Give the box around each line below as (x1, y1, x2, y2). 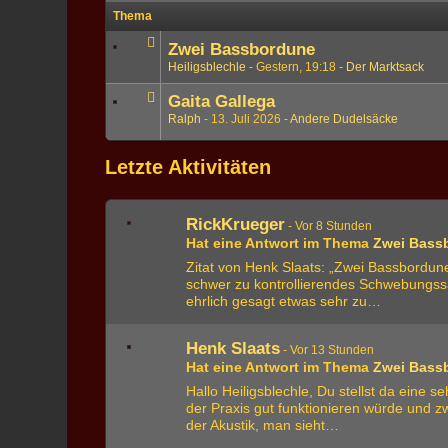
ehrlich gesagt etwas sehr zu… (186, 293, 382, 309)
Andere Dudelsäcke (290, 112, 399, 126)
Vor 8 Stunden (295, 219, 373, 233)
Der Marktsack (346, 60, 425, 74)
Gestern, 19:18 (256, 60, 337, 74)
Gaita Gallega (168, 92, 276, 111)
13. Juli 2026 (211, 112, 282, 126)
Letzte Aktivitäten (105, 156, 272, 178)
